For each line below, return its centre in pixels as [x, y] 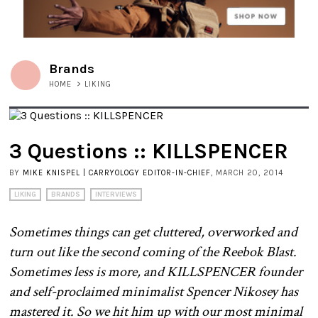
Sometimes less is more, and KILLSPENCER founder [156, 272]
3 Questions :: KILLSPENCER [149, 152]
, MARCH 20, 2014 [247, 173]
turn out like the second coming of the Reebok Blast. [153, 252]
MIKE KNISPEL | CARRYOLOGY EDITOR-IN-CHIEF [117, 173]
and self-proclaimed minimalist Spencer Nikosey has [154, 292]
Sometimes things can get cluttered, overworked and [153, 232]
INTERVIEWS [116, 195]
